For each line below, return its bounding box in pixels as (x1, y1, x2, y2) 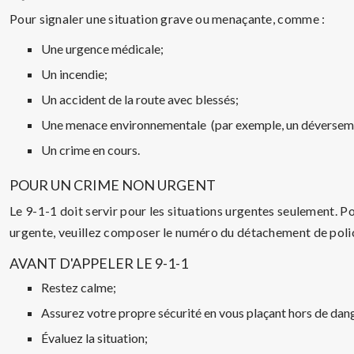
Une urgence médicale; (41, 41, 164, 56)
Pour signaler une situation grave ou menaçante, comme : (9, 11, 326, 26)
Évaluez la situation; (41, 330, 148, 345)
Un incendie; (41, 66, 107, 81)
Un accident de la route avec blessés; (41, 92, 239, 107)
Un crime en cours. (41, 142, 140, 157)
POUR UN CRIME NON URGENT (9, 176, 216, 194)
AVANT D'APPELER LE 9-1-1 (9, 254, 188, 272)
